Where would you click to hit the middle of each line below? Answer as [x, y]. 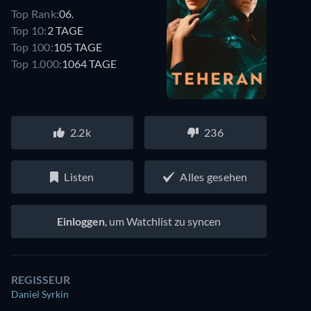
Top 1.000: [37, 63]
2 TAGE [65, 30]
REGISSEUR [41, 279]
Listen [79, 177]
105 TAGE [77, 47]
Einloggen [81, 221]
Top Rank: [35, 13]
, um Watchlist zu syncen [163, 221]
